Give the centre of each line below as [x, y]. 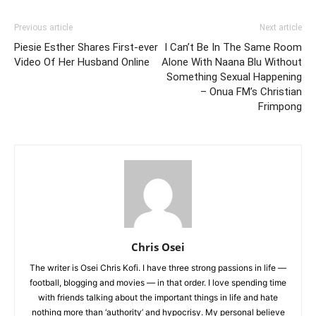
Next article [281, 27]
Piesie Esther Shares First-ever [86, 47]
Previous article [43, 27]
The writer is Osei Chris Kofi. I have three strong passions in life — [158, 267]
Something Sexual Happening [234, 77]
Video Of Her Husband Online [82, 62]
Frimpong [280, 106]
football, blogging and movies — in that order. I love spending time [158, 282]
